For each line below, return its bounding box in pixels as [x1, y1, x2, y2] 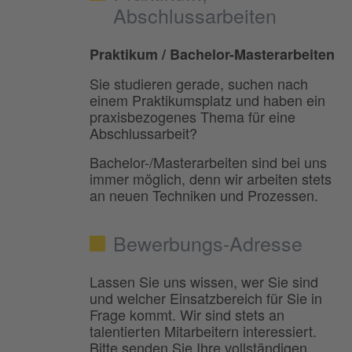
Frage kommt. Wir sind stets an [90, 303, 284, 324]
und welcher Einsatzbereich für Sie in [90, 287, 322, 308]
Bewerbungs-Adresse [113, 228, 302, 257]
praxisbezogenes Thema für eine [90, 105, 295, 126]
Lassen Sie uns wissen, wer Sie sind [90, 270, 318, 291]
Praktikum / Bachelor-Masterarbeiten [90, 43, 335, 64]
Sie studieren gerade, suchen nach [90, 72, 308, 93]
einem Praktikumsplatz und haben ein [90, 89, 325, 110]
